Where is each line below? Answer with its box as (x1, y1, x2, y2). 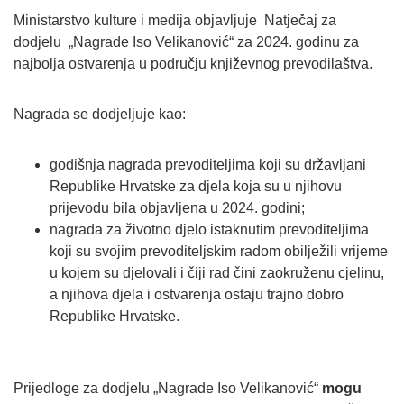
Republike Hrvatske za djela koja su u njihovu (50, 179, 342, 195)
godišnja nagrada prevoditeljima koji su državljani (50, 157, 366, 173)
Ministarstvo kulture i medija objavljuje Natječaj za (14, 13, 336, 29)
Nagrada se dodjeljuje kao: (14, 106, 186, 123)
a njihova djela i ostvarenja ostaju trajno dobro (50, 287, 344, 303)
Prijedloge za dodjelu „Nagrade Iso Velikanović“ (14, 381, 322, 397)
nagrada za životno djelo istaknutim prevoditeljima (50, 222, 369, 238)
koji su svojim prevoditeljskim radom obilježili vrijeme (50, 243, 388, 260)
